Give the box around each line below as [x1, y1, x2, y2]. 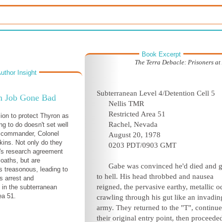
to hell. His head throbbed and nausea [97, 172, 214, 180]
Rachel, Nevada [109, 120, 158, 128]
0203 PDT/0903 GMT [109, 141, 176, 149]
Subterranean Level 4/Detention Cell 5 [97, 89, 215, 97]
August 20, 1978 [109, 131, 161, 139]
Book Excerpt [142, 51, 181, 58]
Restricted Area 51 [109, 110, 166, 118]
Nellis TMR [109, 100, 144, 108]
